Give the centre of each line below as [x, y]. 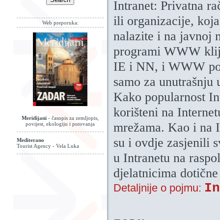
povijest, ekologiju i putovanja [60, 124]
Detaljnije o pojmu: [159, 188]
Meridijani [34, 118]
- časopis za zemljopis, [73, 118]
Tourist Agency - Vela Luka [48, 146]
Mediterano [30, 140]
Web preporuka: [60, 23]
